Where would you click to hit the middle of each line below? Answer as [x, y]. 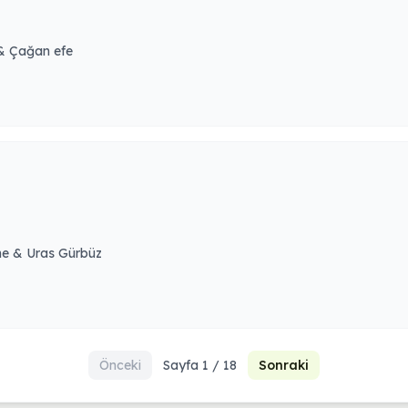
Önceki [120, 365]
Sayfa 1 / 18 [200, 365]
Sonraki [284, 365]
